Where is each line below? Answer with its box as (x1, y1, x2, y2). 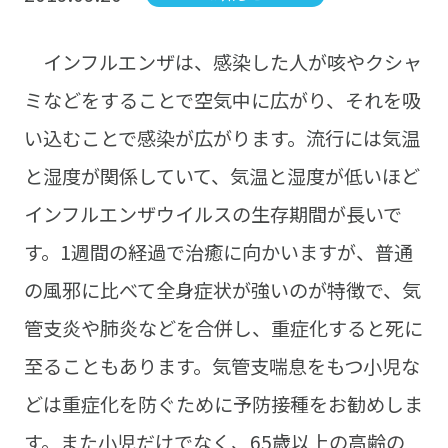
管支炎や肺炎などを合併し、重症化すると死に (23, 314, 423, 343)
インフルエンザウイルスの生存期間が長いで (23, 200, 402, 229)
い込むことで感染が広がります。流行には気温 (23, 124, 420, 153)
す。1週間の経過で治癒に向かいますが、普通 (23, 238, 413, 267)
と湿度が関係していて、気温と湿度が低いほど (23, 162, 420, 191)
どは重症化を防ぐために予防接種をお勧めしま (23, 390, 423, 419)
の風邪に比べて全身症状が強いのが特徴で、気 (23, 276, 421, 305)
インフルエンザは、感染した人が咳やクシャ (23, 48, 422, 77)
